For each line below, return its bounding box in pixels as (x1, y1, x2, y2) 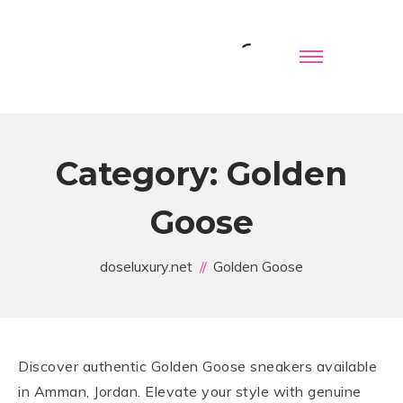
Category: (56, 154, 227, 193)
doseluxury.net (100, 257, 193, 275)
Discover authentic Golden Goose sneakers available (18, 357, 377, 375)
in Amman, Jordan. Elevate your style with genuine (18, 382, 362, 400)
